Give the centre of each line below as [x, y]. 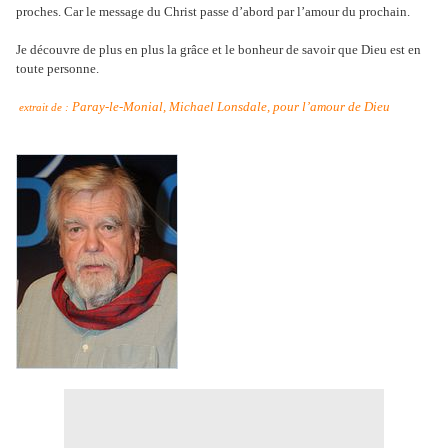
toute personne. [57, 69]
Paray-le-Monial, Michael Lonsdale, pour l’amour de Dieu [229, 107]
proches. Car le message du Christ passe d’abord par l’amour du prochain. [213, 12]
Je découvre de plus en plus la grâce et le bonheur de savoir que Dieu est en [218, 50]
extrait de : [44, 108]
